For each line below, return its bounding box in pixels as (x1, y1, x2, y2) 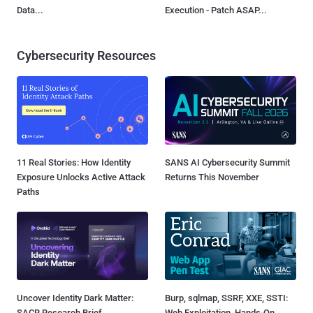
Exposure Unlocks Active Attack (17, 172, 145, 183)
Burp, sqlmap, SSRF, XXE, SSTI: (165, 293, 288, 304)
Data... (17, 5, 43, 16)
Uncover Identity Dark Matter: (17, 293, 133, 304)
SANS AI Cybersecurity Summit (165, 157, 290, 168)
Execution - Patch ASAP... (165, 5, 267, 16)
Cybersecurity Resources (17, 48, 156, 64)
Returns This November (165, 172, 259, 183)
